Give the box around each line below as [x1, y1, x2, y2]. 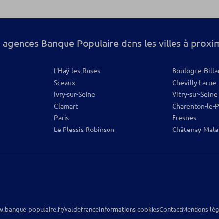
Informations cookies [98, 206, 159, 213]
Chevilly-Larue [172, 79, 217, 87]
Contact [159, 206, 182, 213]
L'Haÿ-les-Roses [53, 67, 100, 75]
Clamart [53, 102, 78, 110]
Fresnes [172, 114, 197, 122]
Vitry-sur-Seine [172, 90, 218, 98]
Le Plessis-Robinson [53, 126, 114, 133]
